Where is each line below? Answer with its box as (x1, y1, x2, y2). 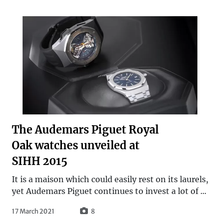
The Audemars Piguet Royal (12, 123, 159, 137)
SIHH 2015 (12, 154, 67, 168)
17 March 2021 (12, 207, 55, 216)
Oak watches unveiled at (12, 138, 139, 152)
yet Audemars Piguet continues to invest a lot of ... (12, 186, 206, 196)
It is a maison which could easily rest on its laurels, (12, 174, 208, 184)
